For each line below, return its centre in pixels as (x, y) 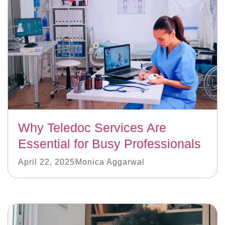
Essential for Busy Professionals (109, 143)
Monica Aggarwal (110, 162)
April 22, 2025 (46, 162)
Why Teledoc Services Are (92, 127)
